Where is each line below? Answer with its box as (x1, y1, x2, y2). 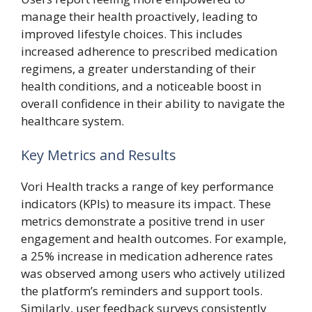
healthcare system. (21, 112, 124, 129)
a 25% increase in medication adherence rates (21, 248, 273, 264)
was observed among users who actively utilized (21, 265, 286, 281)
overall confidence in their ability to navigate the (21, 95, 285, 111)
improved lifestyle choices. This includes (21, 25, 242, 42)
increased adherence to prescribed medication (21, 42, 277, 59)
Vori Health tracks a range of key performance (21, 178, 274, 194)
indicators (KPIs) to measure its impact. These (21, 196, 271, 212)
